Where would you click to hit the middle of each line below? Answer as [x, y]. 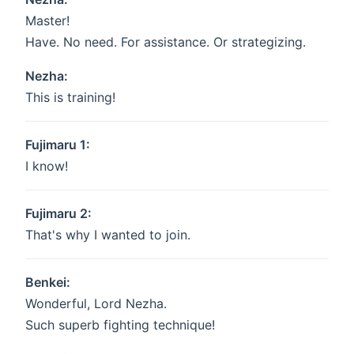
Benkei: [48, 282]
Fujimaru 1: [58, 145]
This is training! [70, 98]
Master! [47, 21]
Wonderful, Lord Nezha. [96, 304]
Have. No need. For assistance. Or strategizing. [166, 42]
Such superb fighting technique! [120, 325]
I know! [47, 166]
